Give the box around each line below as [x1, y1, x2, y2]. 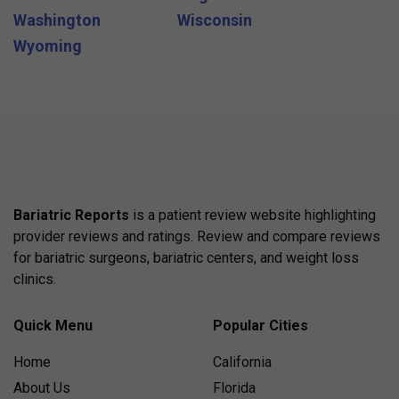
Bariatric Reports [13, 206, 129, 224]
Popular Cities [213, 316, 308, 334]
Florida [213, 379, 256, 396]
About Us [13, 379, 70, 396]
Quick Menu [13, 316, 93, 334]
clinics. [13, 270, 56, 288]
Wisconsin [177, 10, 252, 29]
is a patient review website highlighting [129, 206, 376, 224]
